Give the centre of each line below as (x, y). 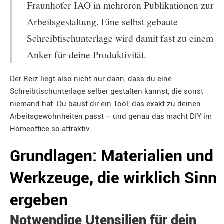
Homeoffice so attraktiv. (51, 129)
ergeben (39, 200)
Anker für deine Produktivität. (87, 54)
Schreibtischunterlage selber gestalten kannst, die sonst (107, 91)
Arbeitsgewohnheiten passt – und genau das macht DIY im (111, 116)
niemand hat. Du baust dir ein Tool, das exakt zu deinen (105, 104)
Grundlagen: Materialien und (112, 156)
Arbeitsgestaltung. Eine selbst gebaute (102, 21)
